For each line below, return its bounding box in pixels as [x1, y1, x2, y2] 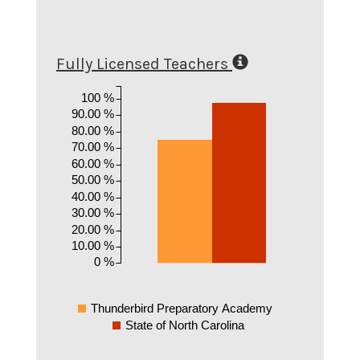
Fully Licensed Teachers [56, 55, 228, 73]
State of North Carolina [125, 317, 245, 332]
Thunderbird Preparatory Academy [90, 301, 272, 315]
